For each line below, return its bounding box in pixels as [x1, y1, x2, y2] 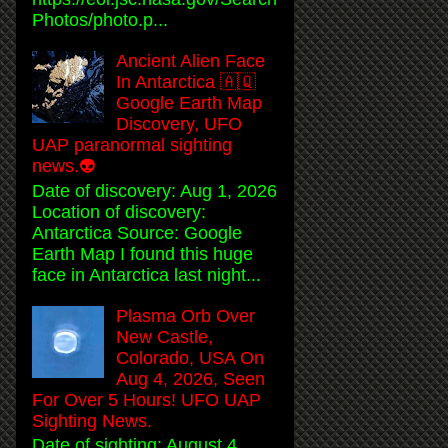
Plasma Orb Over [116, 305, 256, 326]
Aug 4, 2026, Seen [116, 368, 266, 389]
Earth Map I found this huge [32, 243, 253, 264]
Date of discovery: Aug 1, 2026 [32, 180, 277, 201]
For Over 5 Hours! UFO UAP [32, 389, 261, 410]
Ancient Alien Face [116, 50, 266, 71]
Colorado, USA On [116, 347, 265, 368]
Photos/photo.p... [32, 9, 168, 30]
